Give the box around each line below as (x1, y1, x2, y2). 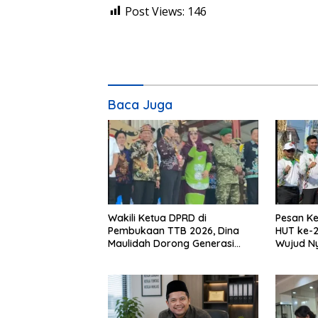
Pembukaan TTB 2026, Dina (108, 224, 239, 237)
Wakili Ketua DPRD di (108, 211, 207, 224)
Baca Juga (108, 96, 172, 113)
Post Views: (125, 3, 185, 19)
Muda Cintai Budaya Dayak (108, 249, 237, 263)
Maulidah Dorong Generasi (108, 236, 234, 250)
